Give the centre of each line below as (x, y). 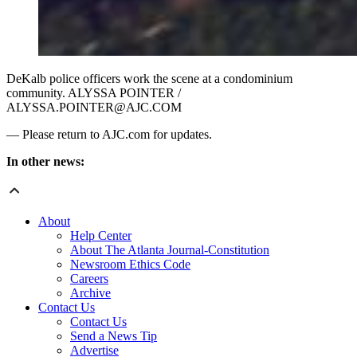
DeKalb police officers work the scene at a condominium (149, 78)
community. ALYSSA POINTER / (94, 92)
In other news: (45, 161)
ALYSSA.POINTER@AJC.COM (94, 107)
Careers (89, 278)
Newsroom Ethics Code (130, 264)
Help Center (101, 235)
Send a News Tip (114, 335)
